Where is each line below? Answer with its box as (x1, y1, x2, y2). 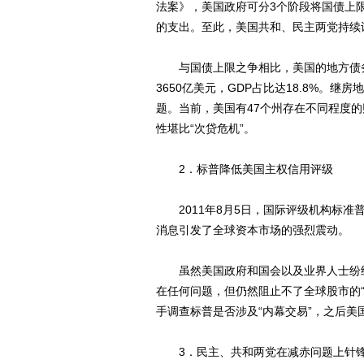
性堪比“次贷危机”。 (156, 122, 255, 135)
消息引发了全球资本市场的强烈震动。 (156, 223, 349, 236)
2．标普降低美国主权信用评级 (156, 162, 333, 175)
